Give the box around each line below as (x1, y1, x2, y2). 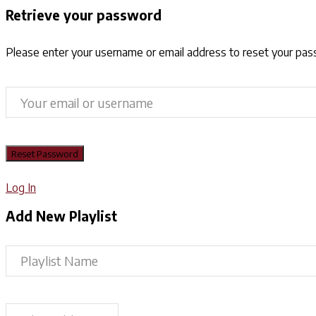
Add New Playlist (6, 207, 117, 224)
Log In (6, 180, 36, 195)
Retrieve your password (6, 6, 162, 23)
